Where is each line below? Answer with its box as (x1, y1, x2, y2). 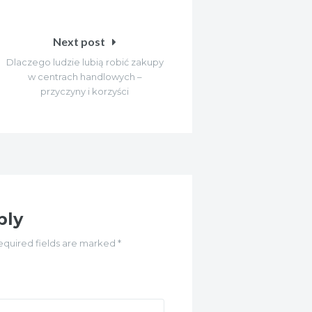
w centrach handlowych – (27, 70, 142, 82)
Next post (53, 34, 106, 48)
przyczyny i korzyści (40, 85, 130, 97)
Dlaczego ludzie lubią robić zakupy (6, 56, 164, 68)
